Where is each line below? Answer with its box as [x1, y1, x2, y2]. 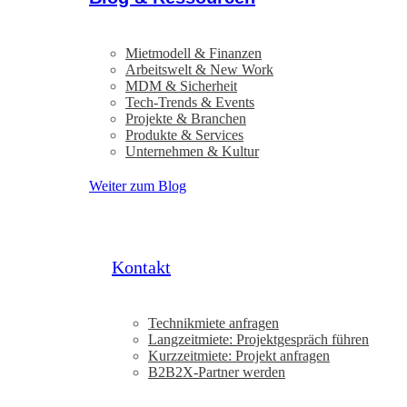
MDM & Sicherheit [125, 78, 237, 94]
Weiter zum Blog [89, 178, 186, 194]
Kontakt [112, 257, 171, 277]
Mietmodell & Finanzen [125, 45, 262, 61]
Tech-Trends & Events [125, 94, 254, 110]
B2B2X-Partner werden [148, 364, 285, 380]
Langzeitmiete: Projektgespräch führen [148, 332, 369, 347]
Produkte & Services [125, 127, 243, 143]
